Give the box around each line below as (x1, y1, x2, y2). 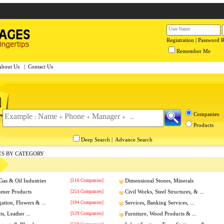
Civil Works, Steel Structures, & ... (125, 189, 204, 194)
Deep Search (80, 137, 110, 142)
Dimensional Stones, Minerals (125, 178, 193, 183)
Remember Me (176, 48, 210, 54)
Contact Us (28, 64, 53, 69)
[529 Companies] (70, 211, 103, 216)
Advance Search (114, 137, 152, 142)
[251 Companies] (70, 189, 103, 194)
